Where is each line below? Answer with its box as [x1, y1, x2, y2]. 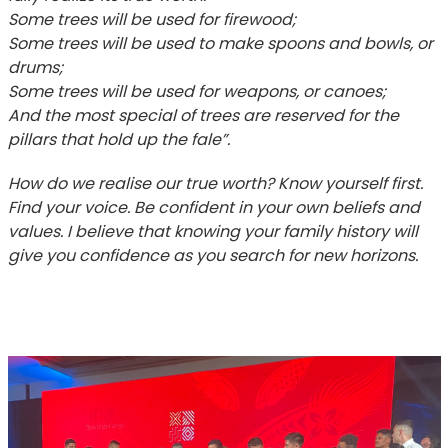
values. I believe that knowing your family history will [7, 219, 418, 243]
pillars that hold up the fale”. [7, 127, 230, 151]
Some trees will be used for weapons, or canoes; [7, 79, 386, 103]
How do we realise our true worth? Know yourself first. [7, 171, 423, 195]
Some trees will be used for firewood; [7, 7, 296, 31]
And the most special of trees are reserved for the [7, 103, 399, 127]
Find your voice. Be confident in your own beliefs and [7, 195, 420, 219]
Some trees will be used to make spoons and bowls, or [7, 31, 433, 55]
